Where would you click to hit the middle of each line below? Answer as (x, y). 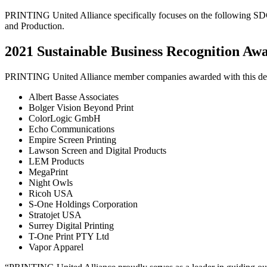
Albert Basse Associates (74, 97)
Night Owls (51, 182)
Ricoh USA (51, 193)
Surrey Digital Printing (71, 225)
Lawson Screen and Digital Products (97, 150)
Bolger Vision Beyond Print (81, 107)
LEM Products (56, 161)
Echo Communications (72, 129)
